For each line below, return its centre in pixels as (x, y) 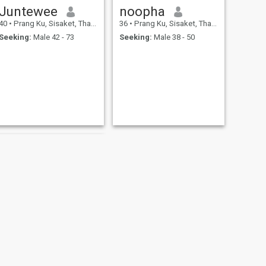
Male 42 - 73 (53, 37)
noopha (142, 12)
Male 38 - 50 (173, 37)
